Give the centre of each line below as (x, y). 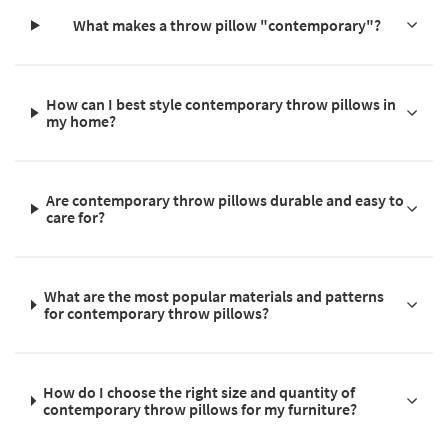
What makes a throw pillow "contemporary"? (227, 24)
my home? (81, 120)
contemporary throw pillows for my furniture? (200, 408)
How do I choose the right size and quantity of (199, 391)
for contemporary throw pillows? (157, 312)
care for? (76, 216)
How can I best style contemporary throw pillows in (221, 103)
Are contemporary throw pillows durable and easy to (225, 199)
